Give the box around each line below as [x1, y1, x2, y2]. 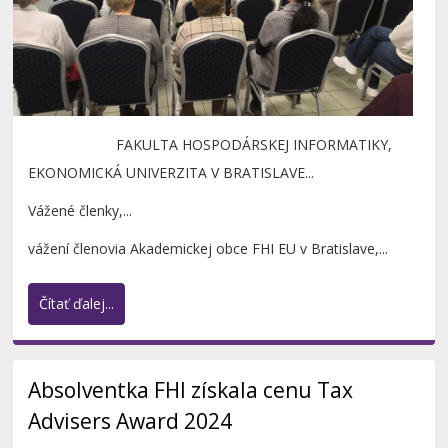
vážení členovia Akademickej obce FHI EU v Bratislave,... [28, 239, 389, 259]
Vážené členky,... [28, 201, 133, 221]
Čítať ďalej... [39, 294, 115, 314]
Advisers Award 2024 [28, 407, 233, 436]
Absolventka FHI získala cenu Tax [28, 376, 354, 405]
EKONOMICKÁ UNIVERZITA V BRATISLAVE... [28, 163, 315, 183]
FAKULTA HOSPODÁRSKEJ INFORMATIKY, [28, 135, 393, 155]
